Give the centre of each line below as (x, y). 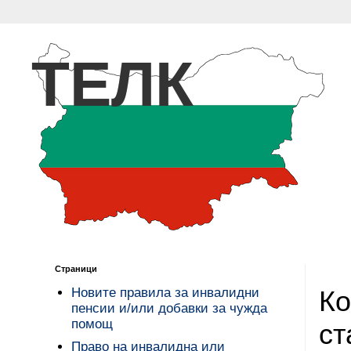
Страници (76, 269)
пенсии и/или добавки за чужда (170, 309)
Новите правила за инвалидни (166, 293)
